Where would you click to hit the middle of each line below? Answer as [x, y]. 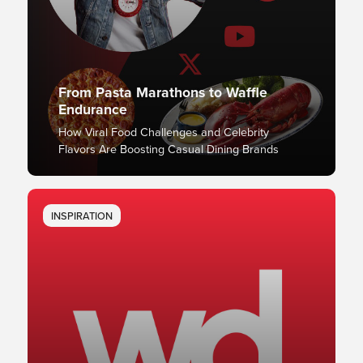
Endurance [92, 109]
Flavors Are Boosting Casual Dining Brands [168, 149]
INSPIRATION [81, 215]
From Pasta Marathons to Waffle [162, 92]
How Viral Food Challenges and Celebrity [163, 132]
